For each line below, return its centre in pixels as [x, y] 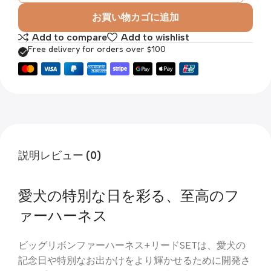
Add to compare [70, 37]
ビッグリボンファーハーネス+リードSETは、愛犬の [132, 246]
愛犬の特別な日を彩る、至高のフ [129, 196]
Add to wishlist [155, 37]
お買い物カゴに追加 [135, 17]
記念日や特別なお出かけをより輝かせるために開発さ [134, 261]
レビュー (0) [70, 155]
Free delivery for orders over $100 [97, 49]
